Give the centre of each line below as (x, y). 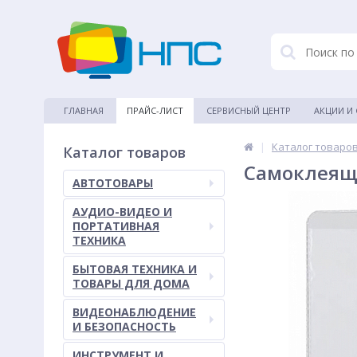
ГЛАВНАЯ (84, 110)
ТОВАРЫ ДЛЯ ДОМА (131, 283)
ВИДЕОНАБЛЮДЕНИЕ (134, 312)
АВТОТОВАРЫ (113, 183)
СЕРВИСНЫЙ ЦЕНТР (249, 110)
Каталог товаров (124, 152)
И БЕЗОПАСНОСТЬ (124, 326)
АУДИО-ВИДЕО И (122, 212)
